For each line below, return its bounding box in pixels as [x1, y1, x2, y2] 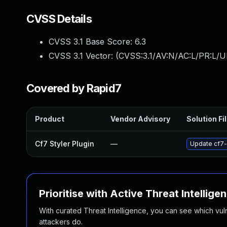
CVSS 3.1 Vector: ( [49, 51, 119, 61]
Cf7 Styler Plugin [35, 139, 94, 148]
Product [35, 115, 64, 123]
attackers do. [39, 217, 83, 226]
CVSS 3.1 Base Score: [49, 36, 135, 47]
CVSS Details [26, 12, 92, 25]
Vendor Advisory [110, 115, 170, 123]
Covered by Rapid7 [26, 82, 122, 95]
